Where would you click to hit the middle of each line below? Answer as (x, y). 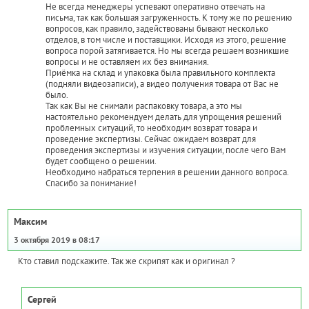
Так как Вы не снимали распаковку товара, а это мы (144, 106)
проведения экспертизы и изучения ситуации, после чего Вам (166, 150)
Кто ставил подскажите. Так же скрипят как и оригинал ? (127, 261)
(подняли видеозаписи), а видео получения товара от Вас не (162, 84)
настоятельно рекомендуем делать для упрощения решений (163, 117)
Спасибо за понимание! (91, 183)
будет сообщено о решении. (101, 161)
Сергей (42, 300)
